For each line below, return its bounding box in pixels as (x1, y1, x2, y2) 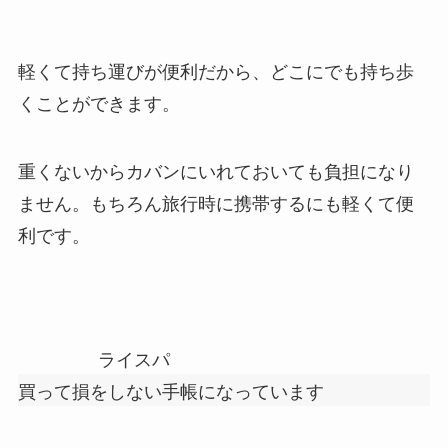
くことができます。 (17, 89, 180, 116)
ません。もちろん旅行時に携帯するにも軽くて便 (17, 189, 414, 216)
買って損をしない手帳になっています (17, 376, 324, 403)
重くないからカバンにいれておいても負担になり (17, 157, 414, 184)
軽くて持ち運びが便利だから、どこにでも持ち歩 (17, 57, 414, 84)
